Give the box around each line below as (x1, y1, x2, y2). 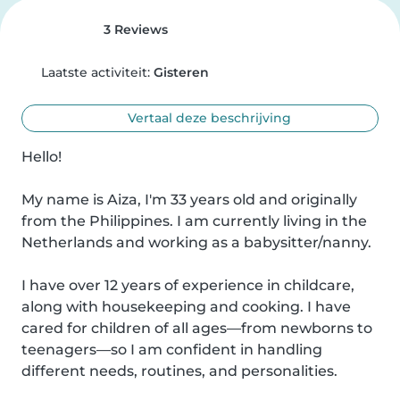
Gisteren (153, 64, 209, 80)
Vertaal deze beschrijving (124, 110, 292, 126)
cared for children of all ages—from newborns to (21, 320, 372, 337)
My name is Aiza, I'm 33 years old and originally (21, 191, 357, 208)
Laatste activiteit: (37, 64, 154, 80)
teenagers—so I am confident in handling (21, 341, 322, 358)
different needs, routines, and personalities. (21, 362, 337, 379)
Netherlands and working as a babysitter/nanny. (21, 234, 371, 251)
